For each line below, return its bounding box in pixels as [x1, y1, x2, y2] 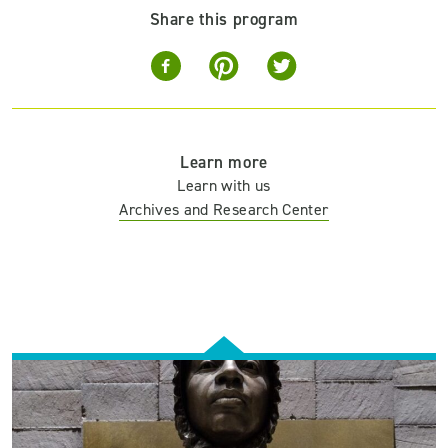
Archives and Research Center [119, 199, 329, 220]
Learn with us [177, 175, 271, 196]
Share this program [149, 8, 299, 30]
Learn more [180, 151, 268, 173]
